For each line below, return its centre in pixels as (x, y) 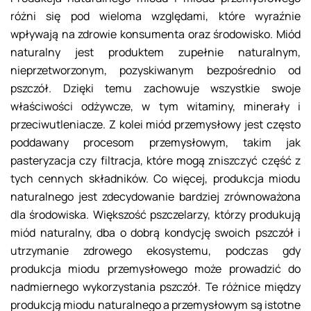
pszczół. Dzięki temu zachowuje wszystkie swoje (155, 89)
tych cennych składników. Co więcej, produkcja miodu (155, 179)
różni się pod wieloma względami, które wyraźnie (155, 16)
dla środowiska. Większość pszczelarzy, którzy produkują (155, 215)
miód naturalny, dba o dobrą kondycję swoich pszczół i (155, 233)
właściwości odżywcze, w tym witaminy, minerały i (155, 107)
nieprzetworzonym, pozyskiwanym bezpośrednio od (155, 70)
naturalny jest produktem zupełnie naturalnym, (155, 52)
